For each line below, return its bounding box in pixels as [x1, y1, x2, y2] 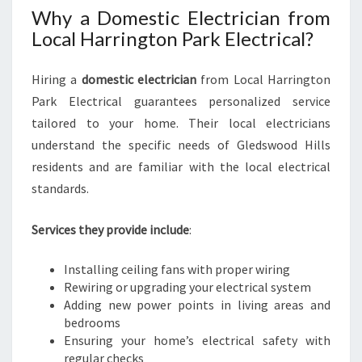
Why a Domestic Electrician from [32, 6, 330, 29]
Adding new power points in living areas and [64, 297, 330, 313]
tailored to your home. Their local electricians [32, 115, 330, 131]
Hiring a [32, 71, 82, 87]
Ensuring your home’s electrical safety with [64, 332, 330, 348]
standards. [32, 180, 89, 196]
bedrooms [64, 314, 120, 330]
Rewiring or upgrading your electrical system [64, 279, 311, 295]
